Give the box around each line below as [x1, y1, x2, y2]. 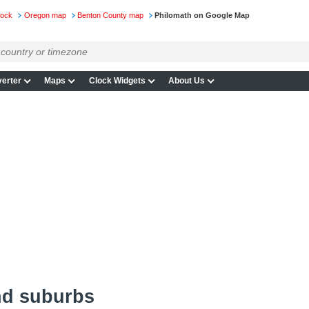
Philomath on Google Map [154, 11, 250, 20]
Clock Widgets [88, 76, 146, 86]
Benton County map [77, 11, 143, 20]
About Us [168, 76, 206, 86]
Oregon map [23, 11, 66, 20]
